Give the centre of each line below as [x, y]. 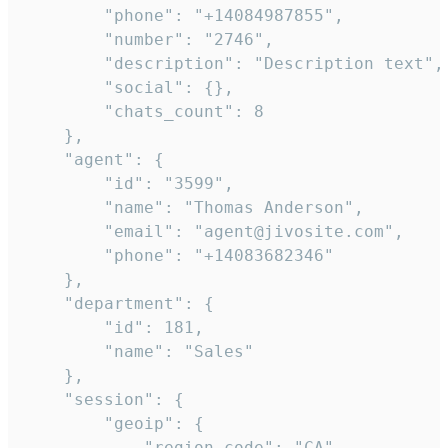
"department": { [119, 303]
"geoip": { [114, 423]
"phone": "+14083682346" [179, 255]
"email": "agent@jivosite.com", [214, 231]
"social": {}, [129, 87]
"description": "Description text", [234, 63]
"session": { [104, 399]
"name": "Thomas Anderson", [194, 207]
